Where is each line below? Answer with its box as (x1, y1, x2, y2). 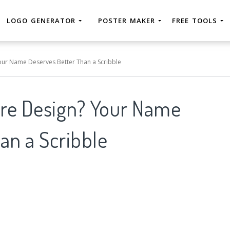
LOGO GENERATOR (7, 16, 79, 25)
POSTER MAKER (98, 16, 158, 25)
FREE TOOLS (172, 16, 220, 25)
